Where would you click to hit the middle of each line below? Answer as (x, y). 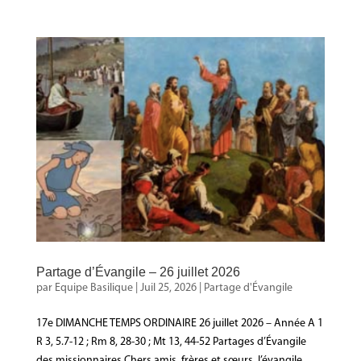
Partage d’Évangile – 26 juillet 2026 (138, 272)
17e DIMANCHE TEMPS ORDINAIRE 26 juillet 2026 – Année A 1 (179, 323)
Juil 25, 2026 (168, 288)
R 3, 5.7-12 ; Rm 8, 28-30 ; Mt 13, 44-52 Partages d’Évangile (171, 342)
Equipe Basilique (93, 288)
